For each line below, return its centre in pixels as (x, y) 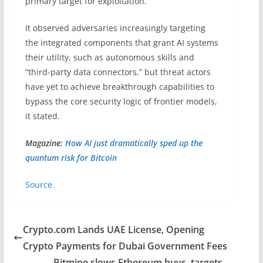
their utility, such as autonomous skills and (109, 57)
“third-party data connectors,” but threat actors (118, 72)
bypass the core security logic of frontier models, (121, 101)
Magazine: (45, 143)
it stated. (43, 116)
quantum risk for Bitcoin (71, 157)
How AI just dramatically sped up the (134, 143)
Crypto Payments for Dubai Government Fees (125, 246)
